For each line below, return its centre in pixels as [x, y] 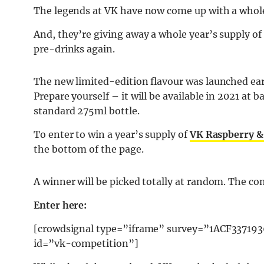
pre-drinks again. [74, 49]
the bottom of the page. [89, 149]
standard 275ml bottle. [87, 111]
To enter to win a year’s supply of [112, 135]
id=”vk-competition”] [86, 244]
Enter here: [60, 205]
